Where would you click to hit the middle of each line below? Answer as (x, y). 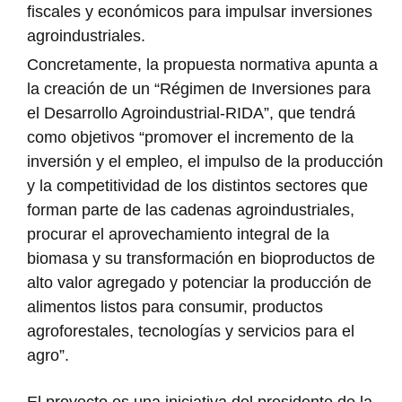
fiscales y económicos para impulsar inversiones (200, 11)
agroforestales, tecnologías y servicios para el (191, 331)
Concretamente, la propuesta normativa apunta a (202, 64)
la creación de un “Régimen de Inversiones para (199, 88)
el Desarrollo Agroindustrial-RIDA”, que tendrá (191, 113)
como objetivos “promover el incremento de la (190, 137)
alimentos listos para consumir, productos (175, 306)
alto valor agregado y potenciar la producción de (199, 282)
